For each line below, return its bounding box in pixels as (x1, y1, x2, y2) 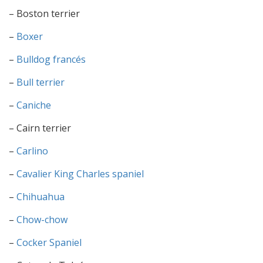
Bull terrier (16, 76, 65, 89)
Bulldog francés (16, 53, 86, 66)
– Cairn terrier (9, 122, 71, 135)
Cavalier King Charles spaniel (16, 167, 144, 181)
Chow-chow (16, 213, 68, 227)
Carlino (16, 144, 48, 158)
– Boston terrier (9, 7, 80, 21)
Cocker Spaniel (16, 236, 82, 249)
